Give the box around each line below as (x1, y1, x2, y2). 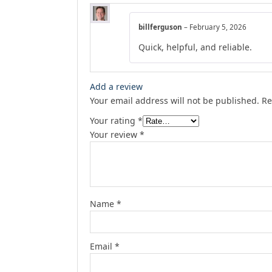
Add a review (90, 81, 143, 93)
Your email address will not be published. (90, 95, 259, 107)
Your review (90, 129, 140, 141)
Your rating (90, 115, 138, 127)
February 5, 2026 (189, 22, 246, 32)
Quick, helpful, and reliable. (138, 41, 252, 53)
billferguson (138, 22, 184, 32)
